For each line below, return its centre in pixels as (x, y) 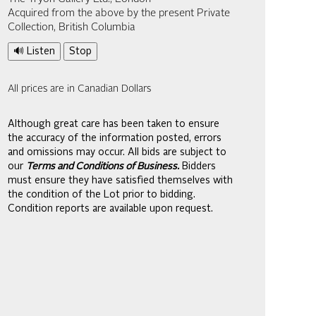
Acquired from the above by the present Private (119, 14)
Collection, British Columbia (72, 28)
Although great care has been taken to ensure (114, 124)
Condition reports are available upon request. (110, 209)
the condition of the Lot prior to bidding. (102, 195)
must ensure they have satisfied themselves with (120, 181)
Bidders (197, 166)
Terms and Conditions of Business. (103, 166)
